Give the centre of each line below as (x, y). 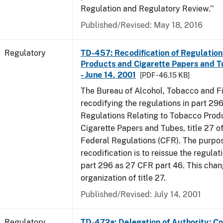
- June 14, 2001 (108, 75)
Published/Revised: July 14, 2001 (141, 194)
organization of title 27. (123, 178)
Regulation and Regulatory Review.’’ (147, 9)
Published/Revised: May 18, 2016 (142, 25)
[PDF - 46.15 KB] (165, 75)
